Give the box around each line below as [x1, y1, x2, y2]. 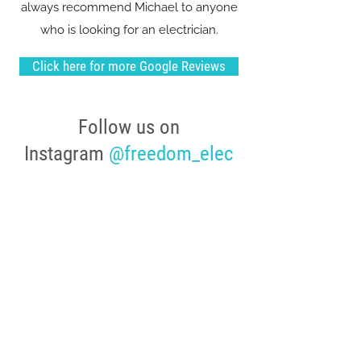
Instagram [24, 142, 109, 165]
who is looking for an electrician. [39, 23, 218, 37]
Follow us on [78, 115, 180, 139]
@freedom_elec [109, 142, 234, 165]
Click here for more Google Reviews [32, 58, 226, 74]
